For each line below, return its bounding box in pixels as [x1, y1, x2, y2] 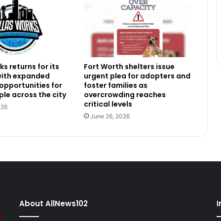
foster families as [83, 80, 147, 91]
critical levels [83, 99, 132, 110]
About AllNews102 [19, 198, 88, 209]
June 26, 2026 [90, 112, 130, 120]
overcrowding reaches [83, 90, 166, 100]
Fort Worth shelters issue [83, 62, 175, 72]
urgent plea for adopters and [83, 71, 190, 81]
